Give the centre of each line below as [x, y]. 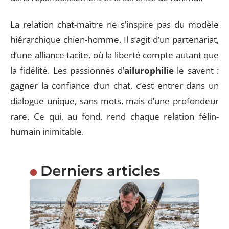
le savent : [197, 70]
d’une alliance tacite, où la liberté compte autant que [114, 55]
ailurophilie [149, 70]
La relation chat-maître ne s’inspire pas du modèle [114, 24]
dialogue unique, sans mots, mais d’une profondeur [114, 101]
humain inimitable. [47, 132]
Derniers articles [100, 171]
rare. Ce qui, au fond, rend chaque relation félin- [114, 116]
